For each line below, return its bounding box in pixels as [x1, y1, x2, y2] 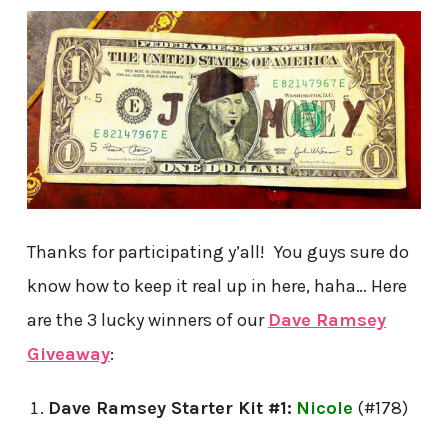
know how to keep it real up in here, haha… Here [26, 275, 407, 298]
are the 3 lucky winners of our [26, 309, 268, 332]
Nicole [295, 397, 353, 420]
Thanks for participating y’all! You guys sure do [26, 241, 409, 264]
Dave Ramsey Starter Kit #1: [47, 397, 292, 420]
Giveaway [26, 343, 110, 366]
